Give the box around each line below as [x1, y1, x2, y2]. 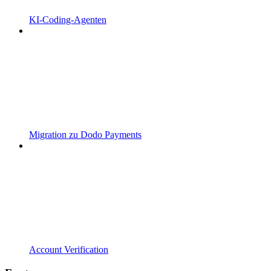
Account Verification [29, 244, 108, 255]
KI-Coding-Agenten [29, 15, 106, 25]
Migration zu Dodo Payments [29, 129, 142, 140]
